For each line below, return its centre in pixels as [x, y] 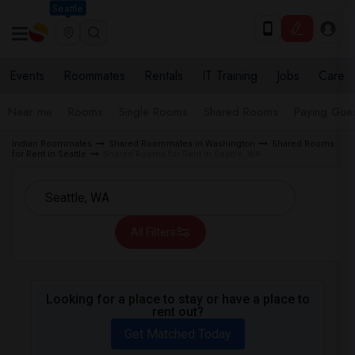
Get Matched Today [177, 334]
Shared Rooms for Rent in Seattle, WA [182, 154]
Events [27, 76]
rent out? [177, 312]
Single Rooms [153, 112]
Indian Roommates [52, 144]
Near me [30, 112]
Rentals [164, 76]
